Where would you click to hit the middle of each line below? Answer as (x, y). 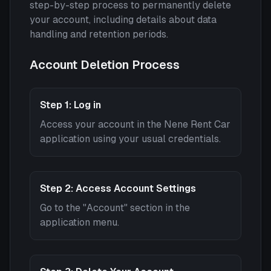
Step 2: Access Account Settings (118, 188)
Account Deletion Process (105, 65)
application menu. (80, 222)
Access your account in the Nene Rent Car (135, 124)
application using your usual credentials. (130, 139)
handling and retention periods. (99, 34)
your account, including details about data (123, 20)
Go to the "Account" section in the (115, 208)
